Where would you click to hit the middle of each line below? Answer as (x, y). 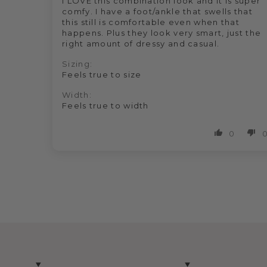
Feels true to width (105, 105)
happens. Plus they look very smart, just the (162, 32)
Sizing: (77, 63)
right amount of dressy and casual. (141, 43)
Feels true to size (102, 74)
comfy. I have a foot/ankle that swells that (157, 11)
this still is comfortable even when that (151, 22)
